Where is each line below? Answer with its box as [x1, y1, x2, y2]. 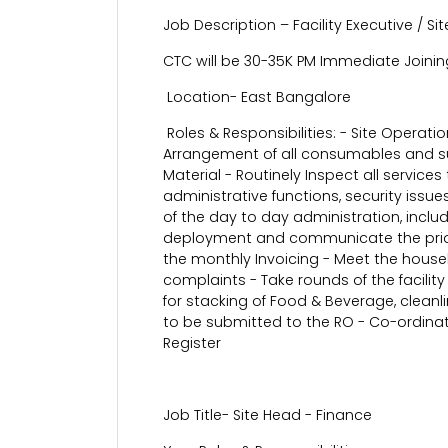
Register [163, 333, 221, 353]
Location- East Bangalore [163, 87, 351, 107]
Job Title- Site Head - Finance [163, 405, 376, 425]
